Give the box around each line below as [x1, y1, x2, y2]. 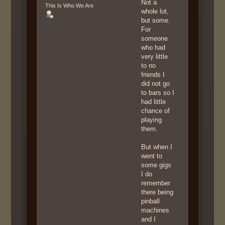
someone [141, 35, 168, 43]
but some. [141, 17, 171, 25]
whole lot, [141, 8, 169, 16]
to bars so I [141, 89, 175, 97]
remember [141, 179, 171, 187]
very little [141, 53, 168, 61]
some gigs [141, 161, 172, 169]
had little [141, 98, 166, 106]
